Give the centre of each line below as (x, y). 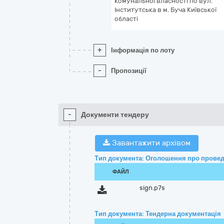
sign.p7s (152, 188)
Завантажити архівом (150, 143)
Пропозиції (129, 71)
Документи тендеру (115, 115)
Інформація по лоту (143, 50)
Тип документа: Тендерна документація (158, 214)
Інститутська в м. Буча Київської (165, 10)
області (126, 19)
